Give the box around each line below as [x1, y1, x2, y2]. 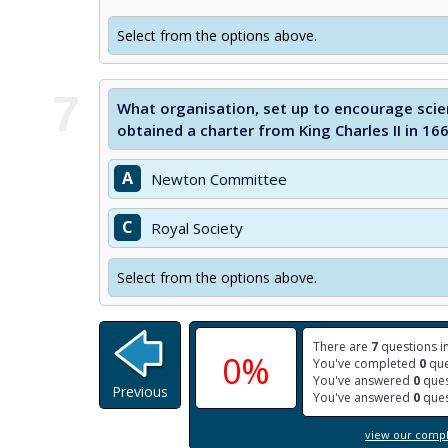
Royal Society [151, 218, 243, 238]
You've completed [313, 355, 419, 372]
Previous [112, 382, 168, 401]
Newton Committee [151, 169, 287, 189]
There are [313, 338, 371, 355]
